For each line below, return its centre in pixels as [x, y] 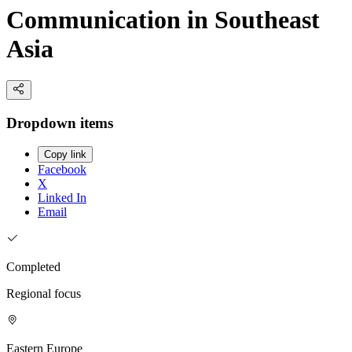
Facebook [62, 170]
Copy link [65, 155]
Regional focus [44, 294]
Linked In [62, 198]
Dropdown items [60, 123]
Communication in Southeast [163, 19]
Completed [33, 267]
